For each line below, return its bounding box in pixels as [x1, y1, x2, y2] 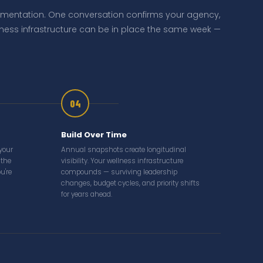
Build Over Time [61, 129, 127, 140]
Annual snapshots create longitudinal [61, 145, 186, 154]
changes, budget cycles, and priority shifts [61, 178, 200, 188]
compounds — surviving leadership [61, 167, 177, 177]
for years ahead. [61, 190, 112, 199]
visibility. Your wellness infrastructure [61, 156, 183, 166]
